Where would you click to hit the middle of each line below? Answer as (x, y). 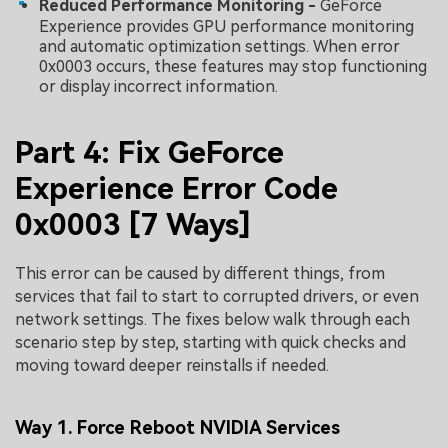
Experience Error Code (176, 188)
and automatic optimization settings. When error (219, 46)
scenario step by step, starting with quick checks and (210, 343)
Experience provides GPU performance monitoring (226, 26)
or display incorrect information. (158, 86)
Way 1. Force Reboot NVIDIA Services (177, 427)
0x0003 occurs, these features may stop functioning (233, 66)
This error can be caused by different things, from (200, 274)
